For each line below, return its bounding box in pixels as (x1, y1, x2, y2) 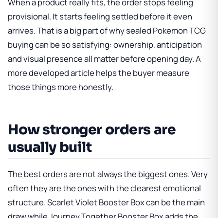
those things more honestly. (8, 81, 113, 92)
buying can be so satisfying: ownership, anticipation (8, 38, 202, 50)
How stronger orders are (8, 121, 176, 138)
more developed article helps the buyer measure (8, 67, 189, 78)
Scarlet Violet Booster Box (47, 197, 145, 208)
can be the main (145, 197, 205, 208)
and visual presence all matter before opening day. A (8, 53, 201, 64)
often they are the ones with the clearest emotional (8, 182, 201, 194)
